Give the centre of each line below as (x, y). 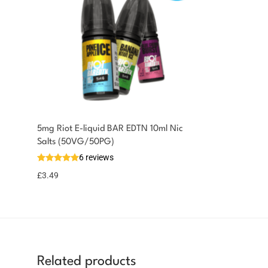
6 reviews (96, 157)
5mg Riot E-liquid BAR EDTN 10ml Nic (110, 129)
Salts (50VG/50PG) (76, 142)
